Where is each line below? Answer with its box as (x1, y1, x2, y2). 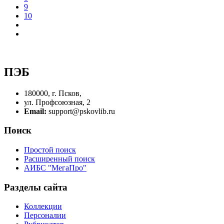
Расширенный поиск (24, 154, 95, 163)
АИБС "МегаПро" (24, 163, 86, 172)
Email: (24, 106, 48, 115)
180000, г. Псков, (24, 88, 81, 97)
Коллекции (24, 202, 62, 211)
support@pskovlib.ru (48, 106, 115, 115)
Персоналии (24, 211, 66, 220)
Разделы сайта (4, 181, 67, 192)
